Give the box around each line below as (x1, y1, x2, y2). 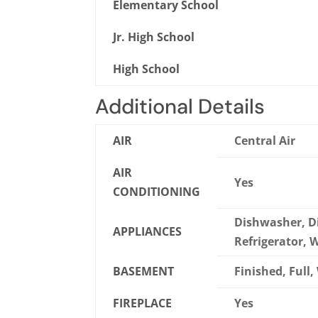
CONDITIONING (113, 184, 201, 200)
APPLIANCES (113, 224, 182, 240)
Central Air (234, 133, 296, 149)
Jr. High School (113, 29, 195, 45)
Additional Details (95, 93, 265, 121)
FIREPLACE (113, 295, 172, 312)
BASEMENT (113, 263, 175, 280)
